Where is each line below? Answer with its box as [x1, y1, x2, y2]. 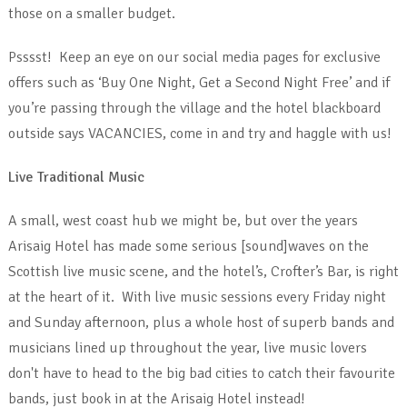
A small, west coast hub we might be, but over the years [7, 211, 358, 230]
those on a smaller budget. [7, 4, 179, 23]
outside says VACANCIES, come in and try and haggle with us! [7, 124, 392, 143]
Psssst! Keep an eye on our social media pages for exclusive [7, 47, 381, 66]
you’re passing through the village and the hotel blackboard [7, 98, 381, 117]
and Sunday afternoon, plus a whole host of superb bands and [7, 313, 394, 332]
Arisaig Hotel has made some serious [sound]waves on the [7, 236, 369, 255]
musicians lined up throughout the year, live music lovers [7, 338, 367, 357]
